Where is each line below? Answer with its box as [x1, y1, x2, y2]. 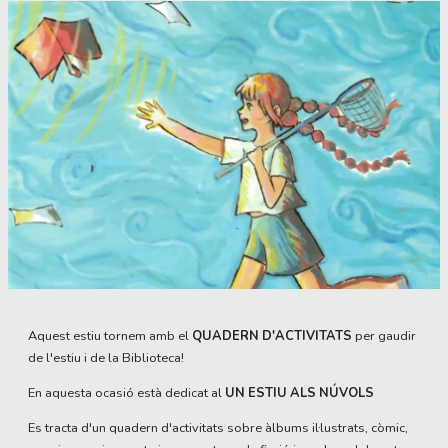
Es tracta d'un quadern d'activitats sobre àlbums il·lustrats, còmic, [28, 418, 408, 437]
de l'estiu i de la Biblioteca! [28, 349, 184, 368]
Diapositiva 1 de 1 [7, 290, 114, 309]
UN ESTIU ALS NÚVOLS [225, 383, 374, 402]
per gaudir [352, 327, 416, 346]
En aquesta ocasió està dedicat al [28, 383, 225, 402]
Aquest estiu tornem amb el [28, 327, 192, 346]
